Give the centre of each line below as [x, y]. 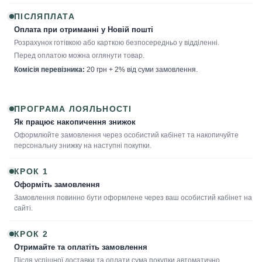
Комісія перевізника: [49, 69]
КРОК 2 [31, 234]
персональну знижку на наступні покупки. [83, 145]
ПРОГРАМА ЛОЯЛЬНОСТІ [73, 108]
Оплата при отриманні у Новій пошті [84, 30]
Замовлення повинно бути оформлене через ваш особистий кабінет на [133, 197]
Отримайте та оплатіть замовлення [81, 247]
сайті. [23, 208]
